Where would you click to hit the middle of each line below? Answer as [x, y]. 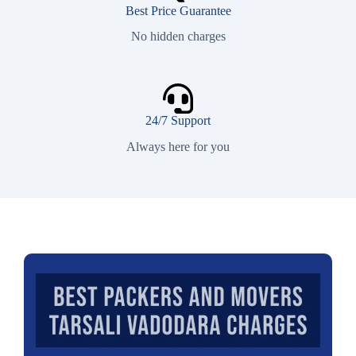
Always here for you [178, 147]
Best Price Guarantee [178, 10]
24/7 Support [178, 121]
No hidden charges [178, 37]
